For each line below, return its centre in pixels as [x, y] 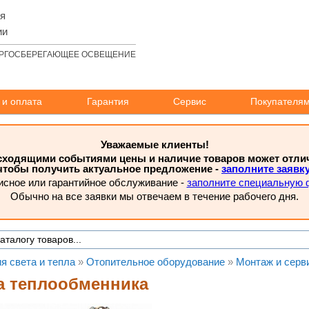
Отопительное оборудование [156, 262]
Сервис [189, 101]
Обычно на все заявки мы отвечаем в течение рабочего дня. [154, 196]
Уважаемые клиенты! [154, 144]
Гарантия [108, 101]
